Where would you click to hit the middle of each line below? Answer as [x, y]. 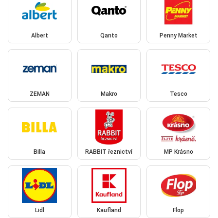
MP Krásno [178, 152]
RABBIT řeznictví [109, 152]
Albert [39, 36]
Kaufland [109, 210]
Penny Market [178, 36]
